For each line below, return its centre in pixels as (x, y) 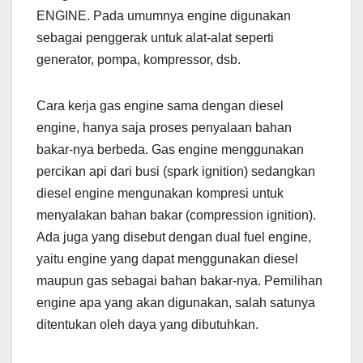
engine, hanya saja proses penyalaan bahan (164, 128)
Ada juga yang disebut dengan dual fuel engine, (174, 237)
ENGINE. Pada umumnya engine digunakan (164, 16)
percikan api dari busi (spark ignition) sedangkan (176, 172)
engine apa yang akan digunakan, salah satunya (176, 303)
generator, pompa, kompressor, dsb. (139, 60)
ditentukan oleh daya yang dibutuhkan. (147, 325)
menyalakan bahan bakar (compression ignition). (176, 216)
